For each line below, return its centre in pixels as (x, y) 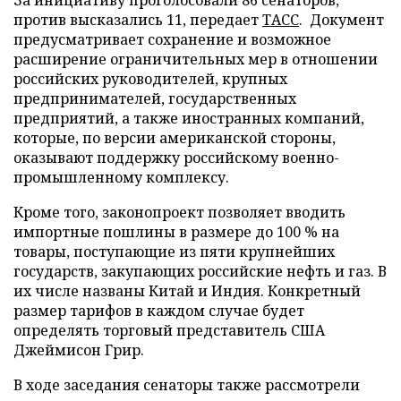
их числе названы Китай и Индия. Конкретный (187, 290)
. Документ (341, 19)
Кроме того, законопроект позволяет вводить (179, 212)
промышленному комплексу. (121, 177)
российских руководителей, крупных (150, 78)
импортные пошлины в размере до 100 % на (176, 231)
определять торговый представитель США (169, 330)
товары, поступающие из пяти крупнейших (174, 251)
